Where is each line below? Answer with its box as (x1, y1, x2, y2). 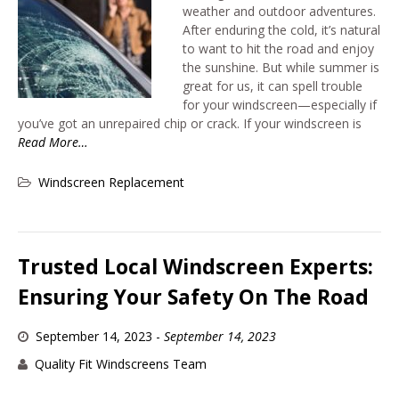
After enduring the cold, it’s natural (183, 20, 380, 38)
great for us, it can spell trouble (183, 77, 362, 94)
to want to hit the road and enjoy (183, 39, 374, 57)
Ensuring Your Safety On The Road (18, 281, 369, 311)
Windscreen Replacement (37, 173, 184, 191)
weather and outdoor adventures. (183, 2, 376, 20)
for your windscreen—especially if (183, 95, 377, 113)
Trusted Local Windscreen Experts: (18, 251, 373, 281)
